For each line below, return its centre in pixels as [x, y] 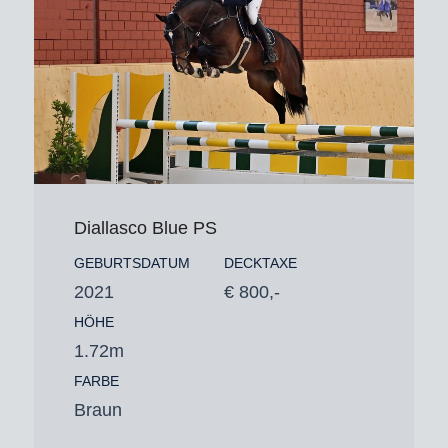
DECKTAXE [260, 263]
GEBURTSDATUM [131, 263]
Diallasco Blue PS [145, 228]
